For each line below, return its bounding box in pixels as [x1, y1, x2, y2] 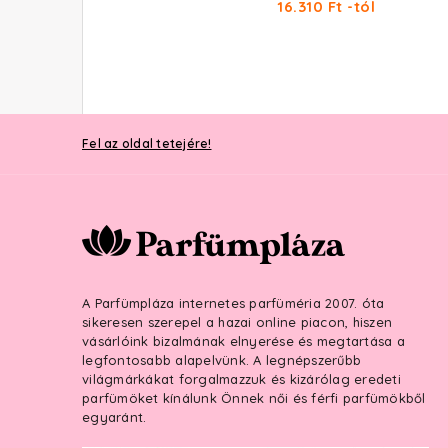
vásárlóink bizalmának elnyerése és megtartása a [82, 333, 405, 349]
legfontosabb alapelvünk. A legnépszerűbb [82, 352, 361, 368]
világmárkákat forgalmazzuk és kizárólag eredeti [82, 371, 401, 387]
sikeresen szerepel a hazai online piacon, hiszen [82, 314, 392, 330]
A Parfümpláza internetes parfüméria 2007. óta [82, 295, 385, 311]
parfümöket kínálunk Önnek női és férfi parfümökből [82, 390, 426, 406]
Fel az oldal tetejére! [82, 136, 212, 151]
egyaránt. [82, 409, 147, 425]
